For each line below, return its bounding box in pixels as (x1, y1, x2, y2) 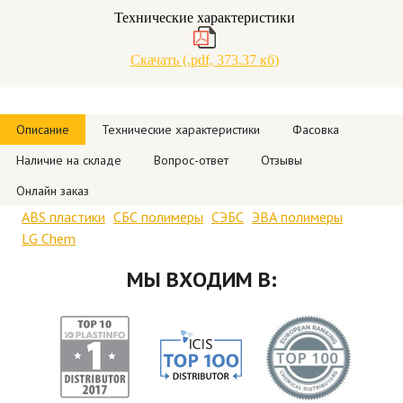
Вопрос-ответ (154, 152, 228, 169)
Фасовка (292, 121, 339, 139)
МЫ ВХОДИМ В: (126, 265, 277, 294)
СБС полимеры (113, 208, 203, 227)
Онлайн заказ (16, 183, 89, 200)
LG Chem (22, 229, 76, 248)
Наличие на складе (16, 152, 121, 169)
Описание (16, 121, 69, 139)
